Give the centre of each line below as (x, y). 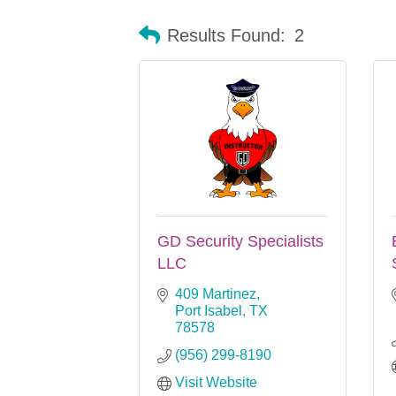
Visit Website (216, 382)
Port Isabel (209, 310)
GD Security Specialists (240, 241)
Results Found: (226, 36)
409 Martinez (216, 293)
